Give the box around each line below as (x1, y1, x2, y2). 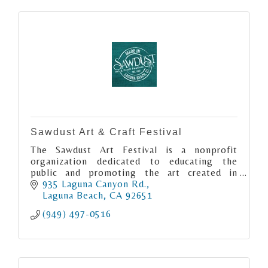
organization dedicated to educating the (31, 155, 237, 167)
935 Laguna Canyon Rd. (42, 178, 147, 190)
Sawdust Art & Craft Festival (31, 126, 182, 137)
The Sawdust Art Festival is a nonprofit (31, 144, 237, 156)
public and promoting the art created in (31, 166, 237, 178)
